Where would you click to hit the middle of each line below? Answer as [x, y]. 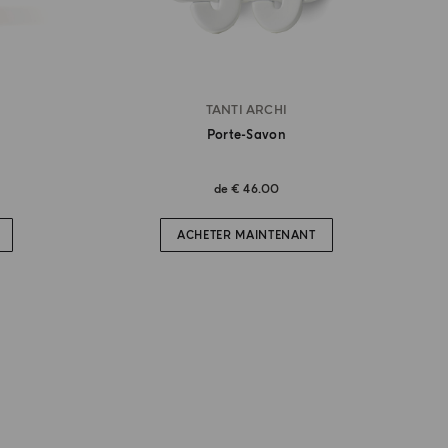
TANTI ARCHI [246, 111]
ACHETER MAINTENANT [246, 235]
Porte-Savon [246, 135]
